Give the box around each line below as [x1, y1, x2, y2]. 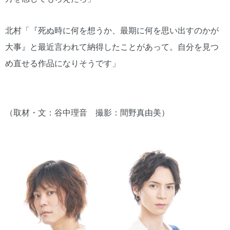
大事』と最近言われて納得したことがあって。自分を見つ [5, 41, 219, 52]
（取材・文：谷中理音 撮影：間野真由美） [5, 106, 169, 118]
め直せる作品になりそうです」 [5, 57, 120, 69]
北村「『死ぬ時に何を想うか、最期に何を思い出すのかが [5, 24, 219, 36]
